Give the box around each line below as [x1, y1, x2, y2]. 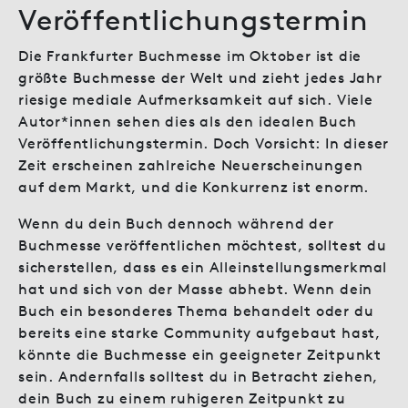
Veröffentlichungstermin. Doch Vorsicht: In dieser [18, 133, 390, 152]
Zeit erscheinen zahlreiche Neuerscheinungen [18, 155, 363, 174]
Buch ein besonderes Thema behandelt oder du [18, 301, 374, 320]
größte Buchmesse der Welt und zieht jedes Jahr [18, 67, 382, 87]
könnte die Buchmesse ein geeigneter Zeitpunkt [18, 344, 382, 363]
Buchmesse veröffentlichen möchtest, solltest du [18, 235, 387, 254]
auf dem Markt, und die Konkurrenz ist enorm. [18, 177, 370, 196]
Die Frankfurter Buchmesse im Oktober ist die [18, 46, 362, 65]
